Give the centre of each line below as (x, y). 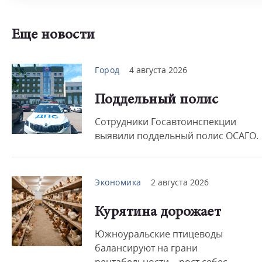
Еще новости (53, 35)
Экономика (118, 182)
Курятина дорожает (158, 213)
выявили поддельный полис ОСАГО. (177, 136)
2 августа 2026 (180, 182)
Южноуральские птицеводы (159, 234)
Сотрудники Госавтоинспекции (166, 122)
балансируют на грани (146, 248)
